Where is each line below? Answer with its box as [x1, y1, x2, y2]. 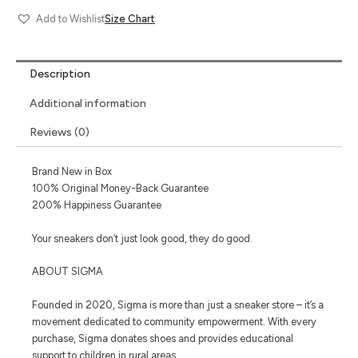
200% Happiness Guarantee [32, 199, 161, 212]
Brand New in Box [32, 165, 112, 178]
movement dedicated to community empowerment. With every [32, 315, 316, 328]
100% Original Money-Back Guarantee [32, 182, 209, 195]
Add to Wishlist [36, 13, 105, 26]
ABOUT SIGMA [32, 265, 103, 278]
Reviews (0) [29, 125, 89, 140]
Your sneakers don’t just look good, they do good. [32, 232, 253, 245]
